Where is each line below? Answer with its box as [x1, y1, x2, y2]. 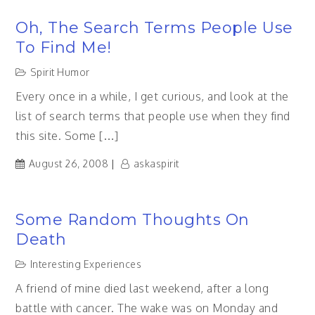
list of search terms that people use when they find [15, 109, 290, 123]
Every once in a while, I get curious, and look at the [15, 89, 289, 103]
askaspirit [133, 157, 179, 169]
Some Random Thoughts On [15, 210, 250, 229]
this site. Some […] [15, 129, 119, 143]
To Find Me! [15, 38, 112, 57]
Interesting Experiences [30, 258, 142, 270]
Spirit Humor [30, 66, 90, 78]
